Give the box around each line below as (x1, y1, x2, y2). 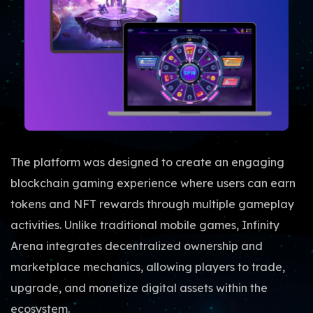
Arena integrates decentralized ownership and (10, 239, 263, 254)
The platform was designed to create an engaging (10, 155, 284, 170)
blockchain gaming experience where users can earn (10, 176, 296, 191)
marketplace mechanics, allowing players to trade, (10, 260, 285, 275)
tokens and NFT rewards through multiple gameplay (10, 197, 294, 212)
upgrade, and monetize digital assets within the (10, 281, 268, 296)
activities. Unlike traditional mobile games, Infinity (10, 218, 279, 233)
